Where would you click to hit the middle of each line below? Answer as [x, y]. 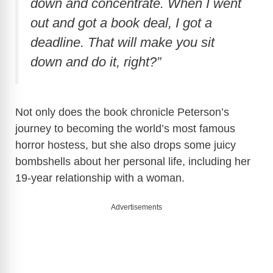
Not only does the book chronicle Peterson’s [122, 112]
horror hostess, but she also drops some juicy [126, 145]
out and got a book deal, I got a [121, 23]
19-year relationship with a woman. [100, 178]
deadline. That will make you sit [122, 43]
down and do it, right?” [96, 62]
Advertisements [136, 207]
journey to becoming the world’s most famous [125, 128]
